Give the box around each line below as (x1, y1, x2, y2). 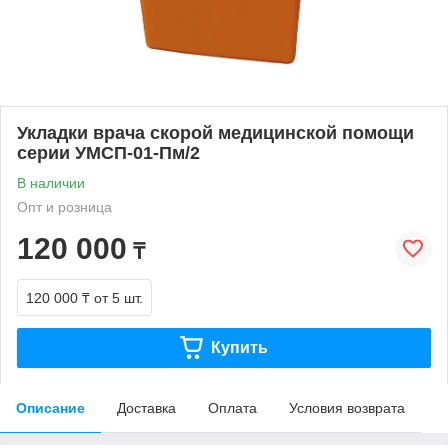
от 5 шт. (94, 289, 143, 306)
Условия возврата (289, 399, 405, 416)
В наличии (17, 174, 85, 191)
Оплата (208, 399, 257, 416)
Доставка (117, 399, 176, 416)
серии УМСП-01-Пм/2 (17, 142, 200, 163)
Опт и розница (17, 198, 112, 215)
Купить (210, 338, 268, 356)
